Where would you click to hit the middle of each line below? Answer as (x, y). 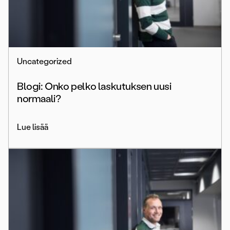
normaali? (39, 99)
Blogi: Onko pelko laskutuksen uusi (94, 87)
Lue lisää (33, 127)
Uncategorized (44, 62)
